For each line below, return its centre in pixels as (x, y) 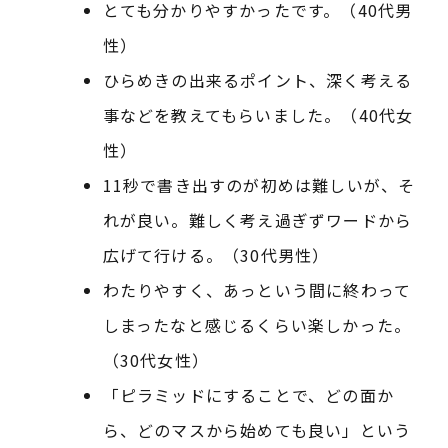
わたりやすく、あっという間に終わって (257, 290)
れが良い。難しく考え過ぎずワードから (257, 220)
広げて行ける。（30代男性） (216, 255)
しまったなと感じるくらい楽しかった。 (257, 325)
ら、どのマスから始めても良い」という (257, 430)
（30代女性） (156, 360)
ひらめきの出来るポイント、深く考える (257, 80)
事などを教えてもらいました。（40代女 (258, 115)
